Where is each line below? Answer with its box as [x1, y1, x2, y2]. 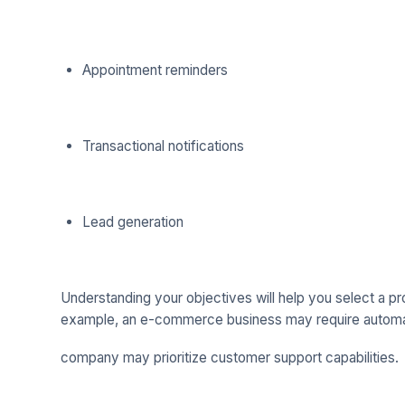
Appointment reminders [81, 61, 228, 80]
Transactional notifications [81, 137, 244, 155]
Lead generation [81, 213, 184, 231]
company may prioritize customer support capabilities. [60, 349, 399, 367]
